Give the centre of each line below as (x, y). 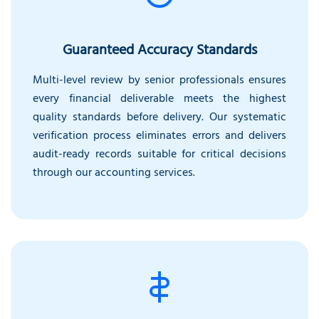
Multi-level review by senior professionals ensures (159, 81)
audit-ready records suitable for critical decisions (159, 155)
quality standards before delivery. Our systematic (159, 118)
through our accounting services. (114, 173)
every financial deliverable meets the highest (159, 99)
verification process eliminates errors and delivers (159, 136)
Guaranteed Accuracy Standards (159, 51)
